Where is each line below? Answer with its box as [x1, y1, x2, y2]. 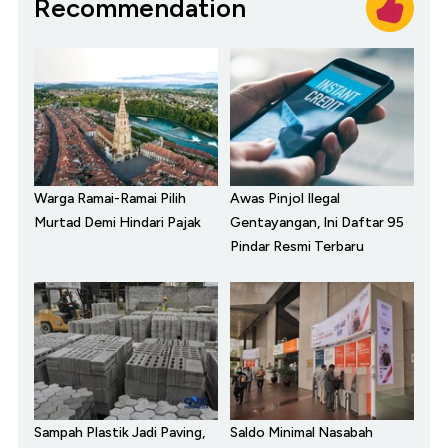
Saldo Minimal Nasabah [230, 424, 373, 442]
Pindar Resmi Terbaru [230, 238, 364, 256]
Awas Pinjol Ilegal [230, 190, 340, 208]
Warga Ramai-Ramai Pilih [34, 190, 186, 208]
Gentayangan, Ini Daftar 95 [230, 214, 404, 232]
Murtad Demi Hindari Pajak [34, 214, 201, 232]
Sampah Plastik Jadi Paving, [34, 424, 205, 442]
